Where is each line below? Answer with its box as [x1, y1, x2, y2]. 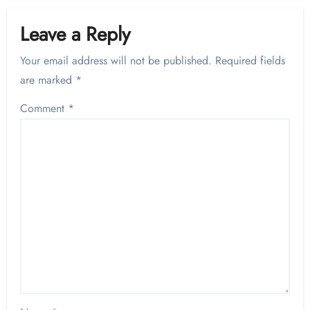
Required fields [215, 53, 286, 69]
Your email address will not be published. [20, 53, 212, 69]
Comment [20, 100, 69, 117]
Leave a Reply [20, 19, 131, 48]
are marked [20, 72, 76, 89]
